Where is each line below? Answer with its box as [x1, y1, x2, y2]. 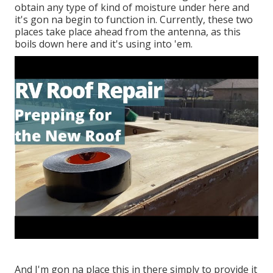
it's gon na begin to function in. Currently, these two [15, 13, 253, 27]
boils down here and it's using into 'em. [15, 37, 193, 51]
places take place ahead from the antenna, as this [15, 25, 241, 39]
